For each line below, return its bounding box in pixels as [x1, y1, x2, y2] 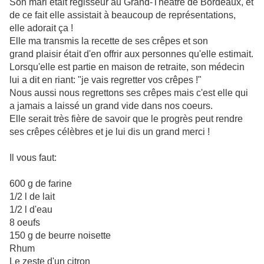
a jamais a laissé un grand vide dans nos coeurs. [9, 101, 213, 111]
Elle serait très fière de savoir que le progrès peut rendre [9, 114, 243, 124]
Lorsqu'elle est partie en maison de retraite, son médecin [9, 62, 245, 72]
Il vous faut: [9, 153, 57, 163]
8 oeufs [9, 217, 40, 228]
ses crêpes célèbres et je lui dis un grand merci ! [9, 127, 210, 137]
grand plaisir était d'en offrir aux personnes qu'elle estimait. [9, 49, 253, 60]
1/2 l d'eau [9, 204, 52, 215]
